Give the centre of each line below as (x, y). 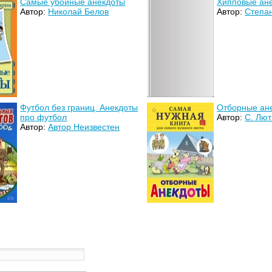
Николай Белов (79, 11)
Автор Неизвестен (84, 127)
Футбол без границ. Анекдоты (79, 107)
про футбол (44, 117)
